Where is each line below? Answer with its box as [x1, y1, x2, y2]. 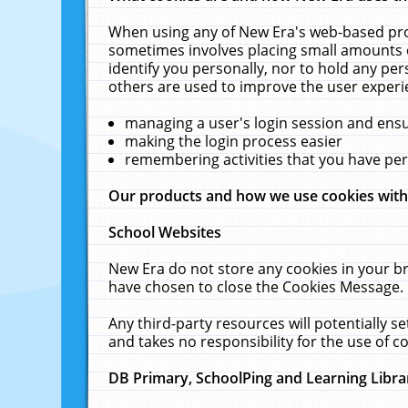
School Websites [108, 222, 222, 242]
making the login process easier [125, 131, 343, 151]
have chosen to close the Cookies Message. [108, 277, 404, 297]
